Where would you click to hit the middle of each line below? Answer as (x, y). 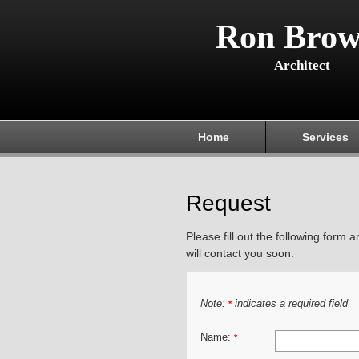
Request (228, 203)
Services (325, 137)
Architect (302, 65)
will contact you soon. (240, 253)
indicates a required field (290, 304)
